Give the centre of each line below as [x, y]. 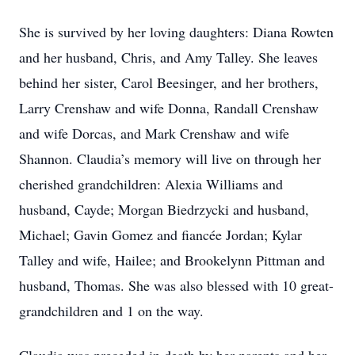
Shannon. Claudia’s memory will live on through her [170, 158]
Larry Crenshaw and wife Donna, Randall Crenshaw [169, 108]
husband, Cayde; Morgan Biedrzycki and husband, [164, 209]
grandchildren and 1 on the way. [111, 311]
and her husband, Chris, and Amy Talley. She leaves [168, 57]
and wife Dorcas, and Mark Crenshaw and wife [154, 133]
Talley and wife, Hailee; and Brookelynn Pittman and [172, 260]
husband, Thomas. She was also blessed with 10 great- [176, 285]
